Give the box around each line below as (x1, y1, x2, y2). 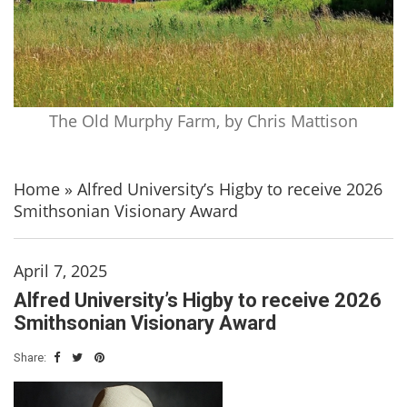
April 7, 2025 (14, 259, 107, 282)
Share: (14, 350, 49, 364)
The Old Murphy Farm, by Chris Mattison (49, 109, 358, 132)
